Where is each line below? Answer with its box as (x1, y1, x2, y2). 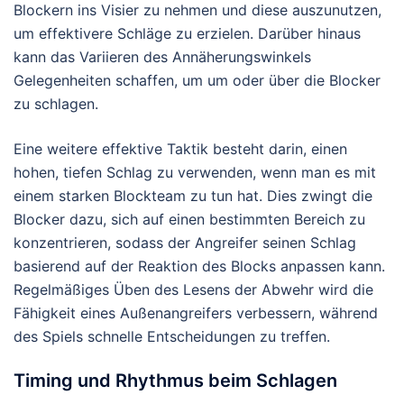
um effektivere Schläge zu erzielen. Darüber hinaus (14, 23, 361, 42)
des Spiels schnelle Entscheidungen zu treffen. (14, 326, 330, 345)
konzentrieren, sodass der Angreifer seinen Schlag (14, 233, 356, 252)
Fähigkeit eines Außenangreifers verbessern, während (14, 303, 378, 322)
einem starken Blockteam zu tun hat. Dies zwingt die (14, 186, 372, 205)
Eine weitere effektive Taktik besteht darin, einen (14, 139, 347, 158)
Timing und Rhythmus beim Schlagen (14, 369, 337, 391)
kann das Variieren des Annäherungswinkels (14, 47, 311, 66)
